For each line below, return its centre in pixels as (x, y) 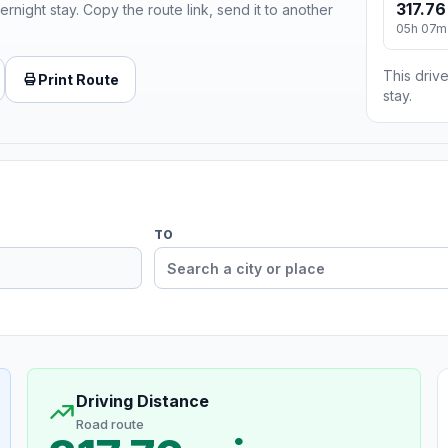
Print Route (78, 79)
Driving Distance (142, 401)
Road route (109, 424)
